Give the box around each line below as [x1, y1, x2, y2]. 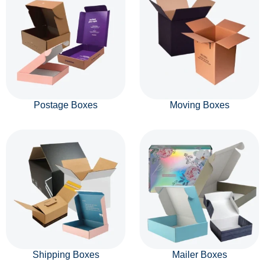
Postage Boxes [34, 100, 98, 110]
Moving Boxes [169, 100, 230, 110]
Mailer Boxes [172, 250, 227, 260]
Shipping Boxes [32, 250, 99, 260]
